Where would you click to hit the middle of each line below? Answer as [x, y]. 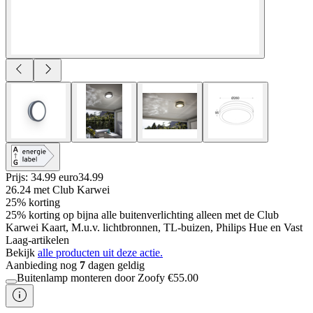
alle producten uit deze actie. [100, 252]
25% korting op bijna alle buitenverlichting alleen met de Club [142, 214]
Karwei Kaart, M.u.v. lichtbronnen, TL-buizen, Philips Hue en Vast [154, 227]
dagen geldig [115, 265]
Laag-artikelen [37, 240]
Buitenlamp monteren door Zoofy [91, 277]
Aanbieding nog [43, 265]
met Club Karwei [72, 189]
